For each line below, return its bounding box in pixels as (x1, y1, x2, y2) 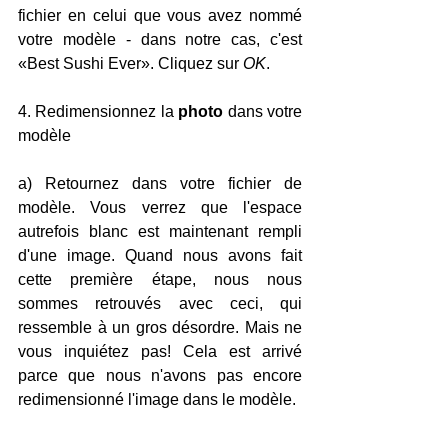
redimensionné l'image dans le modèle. (18, 390, 296, 408)
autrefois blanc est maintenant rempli (18, 222, 302, 240)
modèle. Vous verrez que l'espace (18, 198, 302, 216)
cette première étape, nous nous (18, 270, 302, 288)
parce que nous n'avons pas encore (18, 366, 302, 384)
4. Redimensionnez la (18, 102, 179, 120)
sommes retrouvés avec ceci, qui (18, 294, 302, 312)
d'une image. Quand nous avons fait (18, 246, 302, 264)
